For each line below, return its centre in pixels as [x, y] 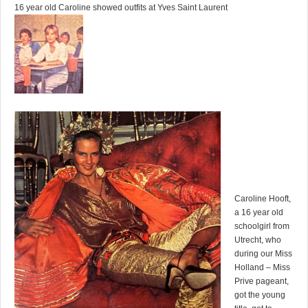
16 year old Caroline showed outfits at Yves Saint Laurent [123, 7]
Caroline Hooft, [262, 199]
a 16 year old [258, 213]
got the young [260, 295]
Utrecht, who [257, 240]
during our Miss [263, 254]
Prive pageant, [261, 282]
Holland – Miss [262, 268]
